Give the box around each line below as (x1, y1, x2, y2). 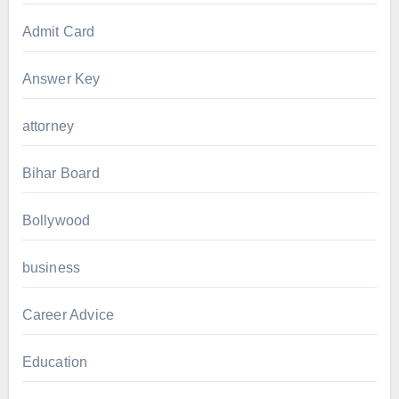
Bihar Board (21, 166, 100, 182)
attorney (21, 118, 75, 134)
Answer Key (21, 71, 101, 87)
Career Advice (21, 307, 115, 323)
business (21, 260, 81, 276)
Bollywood (21, 213, 91, 229)
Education (21, 354, 88, 370)
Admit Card (21, 24, 95, 40)
